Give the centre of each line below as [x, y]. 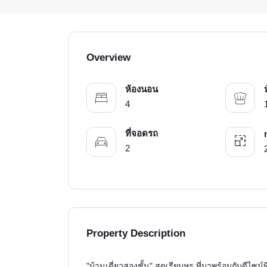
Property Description [136, 234]
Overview [108, 58]
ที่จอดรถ [142, 133]
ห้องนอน [142, 89]
